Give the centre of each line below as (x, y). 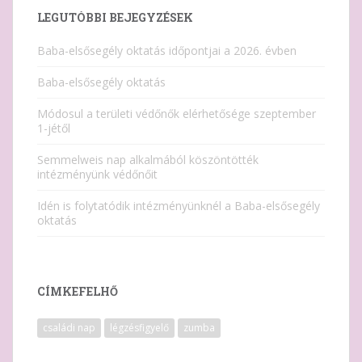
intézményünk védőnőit (97, 175)
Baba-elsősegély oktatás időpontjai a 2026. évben (167, 51)
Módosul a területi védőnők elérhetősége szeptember (177, 114)
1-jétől (54, 128)
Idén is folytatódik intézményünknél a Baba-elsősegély (179, 206)
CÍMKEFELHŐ (78, 292)
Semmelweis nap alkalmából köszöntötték (148, 160)
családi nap (69, 328)
